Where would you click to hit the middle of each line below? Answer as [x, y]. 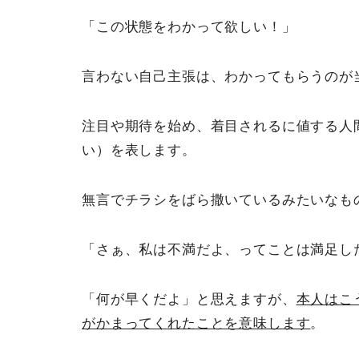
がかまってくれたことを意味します [196, 324]
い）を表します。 [139, 151]
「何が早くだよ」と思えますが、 [189, 300]
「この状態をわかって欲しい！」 [189, 27]
